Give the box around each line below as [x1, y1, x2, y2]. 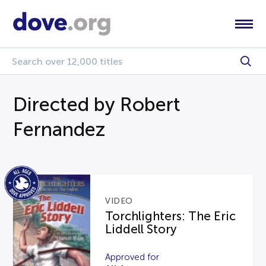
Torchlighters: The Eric [105, 209, 236, 223]
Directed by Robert [13, 94, 181, 115]
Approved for [105, 252, 160, 262]
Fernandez [13, 119, 106, 140]
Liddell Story [105, 222, 177, 236]
